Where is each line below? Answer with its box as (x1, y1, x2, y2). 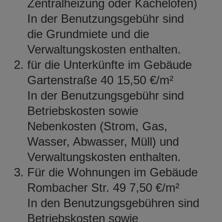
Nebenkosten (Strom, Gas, (27, 119, 167, 133)
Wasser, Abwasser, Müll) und (27, 134, 179, 148)
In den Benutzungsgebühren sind (27, 196, 199, 210)
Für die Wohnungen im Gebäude (27, 165, 198, 179)
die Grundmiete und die (27, 27, 149, 41)
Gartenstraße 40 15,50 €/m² (27, 73, 173, 87)
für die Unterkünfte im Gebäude (27, 57, 192, 71)
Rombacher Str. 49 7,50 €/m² (27, 180, 179, 194)
